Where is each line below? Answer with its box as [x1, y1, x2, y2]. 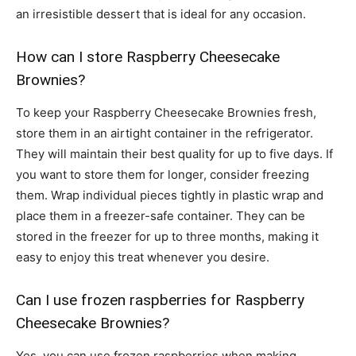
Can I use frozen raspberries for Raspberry [16, 290, 304, 309]
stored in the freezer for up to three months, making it [16, 228, 319, 244]
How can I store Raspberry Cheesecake [16, 47, 280, 66]
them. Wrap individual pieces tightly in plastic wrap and [16, 187, 323, 203]
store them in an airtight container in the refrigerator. [16, 125, 313, 141]
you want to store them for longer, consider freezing [16, 166, 309, 182]
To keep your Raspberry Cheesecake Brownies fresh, [16, 104, 316, 120]
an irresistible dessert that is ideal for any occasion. [16, 6, 306, 21]
